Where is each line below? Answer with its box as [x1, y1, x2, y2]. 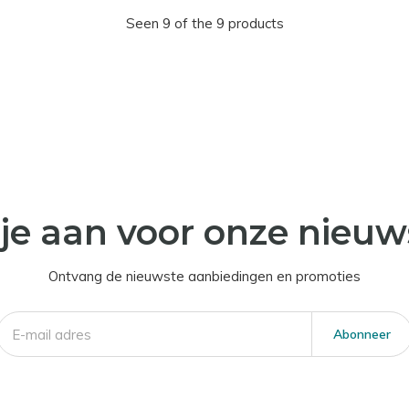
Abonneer [332, 326, 391, 342]
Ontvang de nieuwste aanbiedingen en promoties [48, 267, 361, 285]
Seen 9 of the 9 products [125, 15, 284, 32]
